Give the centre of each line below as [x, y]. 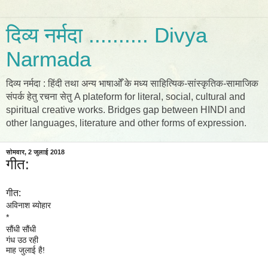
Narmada [48, 59]
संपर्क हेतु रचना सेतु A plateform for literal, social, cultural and [126, 97]
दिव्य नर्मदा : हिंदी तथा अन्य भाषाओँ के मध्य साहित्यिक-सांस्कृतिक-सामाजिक [132, 83]
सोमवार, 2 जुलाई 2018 [35, 152]
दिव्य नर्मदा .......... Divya [106, 35]
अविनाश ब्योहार [28, 205]
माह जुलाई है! [25, 250]
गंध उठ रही [22, 240]
